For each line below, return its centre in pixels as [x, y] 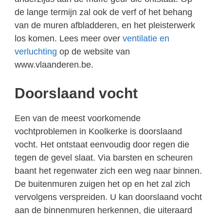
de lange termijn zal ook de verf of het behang [103, 12]
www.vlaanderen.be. [54, 64]
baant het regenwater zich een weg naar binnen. [108, 171]
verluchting [36, 51]
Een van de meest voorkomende [78, 118]
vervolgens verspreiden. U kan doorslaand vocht [108, 197]
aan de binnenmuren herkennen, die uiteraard [103, 210]
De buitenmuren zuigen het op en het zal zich [102, 184]
